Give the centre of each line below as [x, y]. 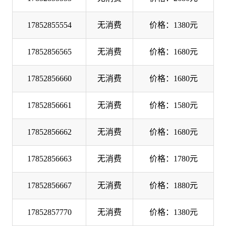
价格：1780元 [173, 158]
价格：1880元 [173, 185]
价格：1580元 [173, 105]
